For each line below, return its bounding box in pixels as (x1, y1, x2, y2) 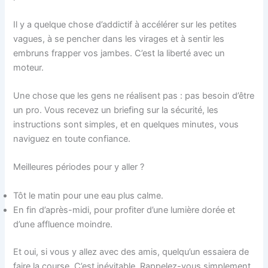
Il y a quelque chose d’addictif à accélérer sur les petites (13, 19, 237, 30)
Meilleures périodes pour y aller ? (13, 162, 145, 173)
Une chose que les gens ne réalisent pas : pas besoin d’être (13, 90, 255, 102)
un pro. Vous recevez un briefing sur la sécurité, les (13, 105, 219, 116)
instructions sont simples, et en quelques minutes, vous (13, 119, 239, 130)
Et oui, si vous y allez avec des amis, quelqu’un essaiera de (13, 246, 249, 257)
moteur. (13, 62, 44, 73)
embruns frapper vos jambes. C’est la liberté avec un (13, 47, 226, 59)
